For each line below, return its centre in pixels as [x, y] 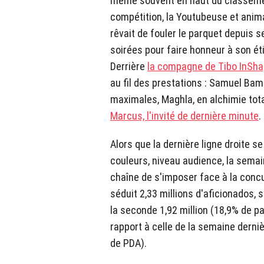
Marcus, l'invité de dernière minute [184, 116]
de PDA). [128, 243]
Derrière [129, 67]
